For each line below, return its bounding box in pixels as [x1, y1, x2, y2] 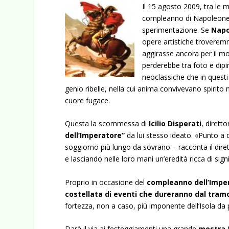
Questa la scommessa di [65, 119, 149, 129]
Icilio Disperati [149, 119, 202, 129]
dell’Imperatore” [65, 130, 125, 141]
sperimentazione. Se [142, 25, 212, 35]
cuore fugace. [65, 95, 110, 105]
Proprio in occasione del [65, 177, 147, 187]
